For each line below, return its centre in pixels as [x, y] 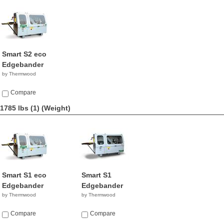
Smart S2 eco [24, 54]
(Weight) [56, 108]
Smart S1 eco [24, 175]
